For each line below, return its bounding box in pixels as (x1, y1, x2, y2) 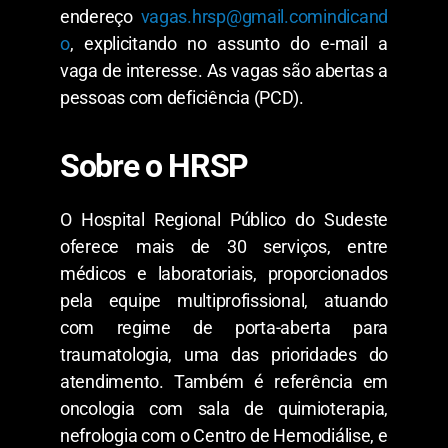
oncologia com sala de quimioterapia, (60, 397, 388, 419)
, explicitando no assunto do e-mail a (69, 32, 388, 54)
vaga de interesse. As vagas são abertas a (60, 59, 388, 81)
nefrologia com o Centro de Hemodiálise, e (60, 424, 388, 446)
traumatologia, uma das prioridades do (60, 343, 388, 365)
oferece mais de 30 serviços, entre (60, 235, 388, 257)
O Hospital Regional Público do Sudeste (60, 208, 388, 230)
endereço (60, 5, 141, 27)
